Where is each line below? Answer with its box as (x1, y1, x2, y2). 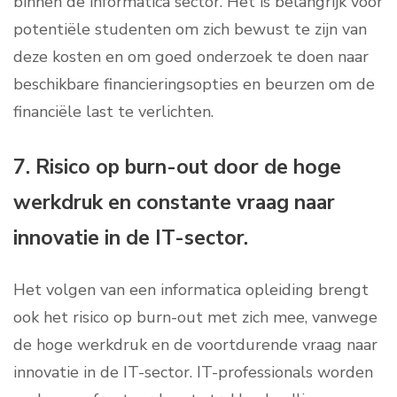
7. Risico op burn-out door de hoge (13, 153, 341, 182)
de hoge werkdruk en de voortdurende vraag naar (13, 334, 378, 356)
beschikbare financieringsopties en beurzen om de (13, 74, 375, 96)
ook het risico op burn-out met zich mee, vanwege (13, 307, 378, 329)
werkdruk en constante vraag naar (13, 189, 335, 217)
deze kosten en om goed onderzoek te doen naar (13, 46, 369, 68)
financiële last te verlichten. (13, 101, 214, 123)
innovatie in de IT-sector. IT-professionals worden (13, 362, 373, 384)
